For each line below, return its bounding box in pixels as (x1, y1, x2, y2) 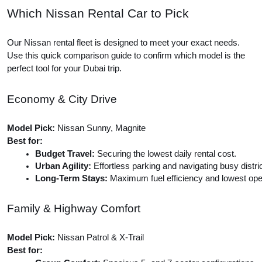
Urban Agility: (35, 161, 91, 171)
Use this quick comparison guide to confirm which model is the (7, 51, 245, 60)
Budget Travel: (35, 149, 95, 158)
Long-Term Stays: (35, 174, 108, 183)
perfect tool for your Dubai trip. (7, 64, 122, 73)
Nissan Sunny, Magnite (55, 123, 146, 133)
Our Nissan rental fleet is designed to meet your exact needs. (7, 38, 240, 47)
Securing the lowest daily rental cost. (95, 149, 236, 158)
